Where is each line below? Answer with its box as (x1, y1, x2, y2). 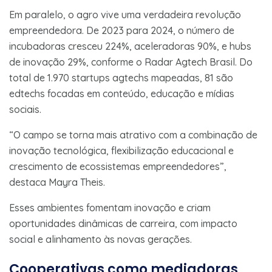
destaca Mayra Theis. (9, 175, 105, 188)
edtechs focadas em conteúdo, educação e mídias (9, 87, 234, 100)
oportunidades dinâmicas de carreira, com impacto (9, 217, 237, 229)
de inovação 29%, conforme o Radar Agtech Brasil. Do (9, 55, 253, 68)
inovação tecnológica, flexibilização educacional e (9, 144, 234, 157)
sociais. (9, 103, 41, 115)
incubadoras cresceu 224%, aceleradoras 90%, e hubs (9, 39, 251, 52)
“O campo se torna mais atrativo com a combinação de (9, 128, 257, 141)
